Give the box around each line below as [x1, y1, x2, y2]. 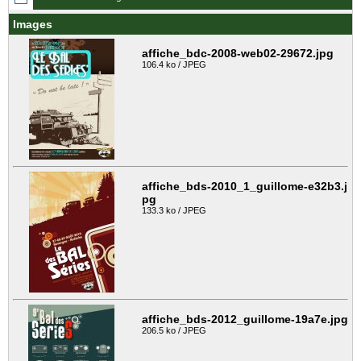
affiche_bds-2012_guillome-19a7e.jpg [142, 313, 348, 326]
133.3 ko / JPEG [142, 205, 206, 216]
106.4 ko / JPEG [142, 60, 206, 70]
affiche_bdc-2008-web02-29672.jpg [142, 47, 334, 60]
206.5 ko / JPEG [142, 326, 206, 336]
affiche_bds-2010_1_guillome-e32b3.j [142, 180, 347, 193]
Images [13, 18, 52, 31]
